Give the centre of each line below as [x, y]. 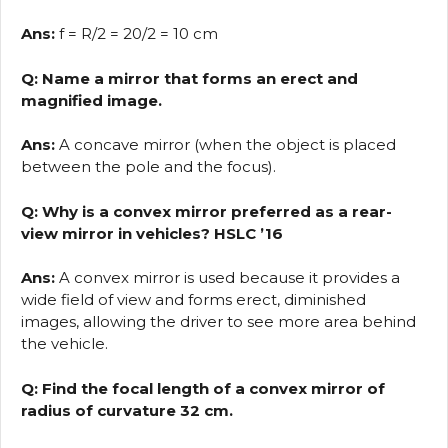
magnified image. [91, 100]
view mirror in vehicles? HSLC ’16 [152, 233]
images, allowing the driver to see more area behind [218, 322]
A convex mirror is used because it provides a [227, 278]
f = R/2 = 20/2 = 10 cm [136, 34]
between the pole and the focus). [148, 167]
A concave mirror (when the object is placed [225, 145]
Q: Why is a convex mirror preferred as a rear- [206, 211]
